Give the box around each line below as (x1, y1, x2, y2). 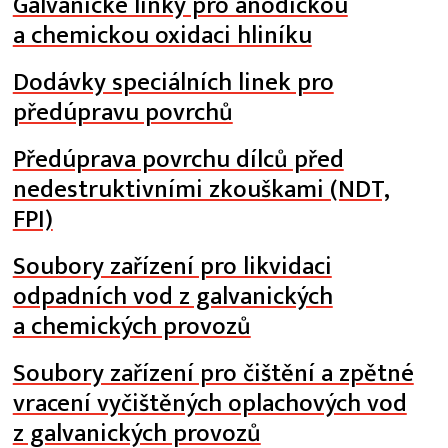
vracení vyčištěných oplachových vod (12, 383, 407, 424)
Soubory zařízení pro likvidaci (12, 246, 332, 287)
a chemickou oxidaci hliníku (12, 15, 312, 56)
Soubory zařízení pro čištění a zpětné (12, 353, 414, 394)
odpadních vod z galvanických (12, 276, 333, 317)
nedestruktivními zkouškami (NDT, (12, 169, 390, 210)
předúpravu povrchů (12, 92, 233, 133)
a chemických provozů (12, 306, 251, 347)
